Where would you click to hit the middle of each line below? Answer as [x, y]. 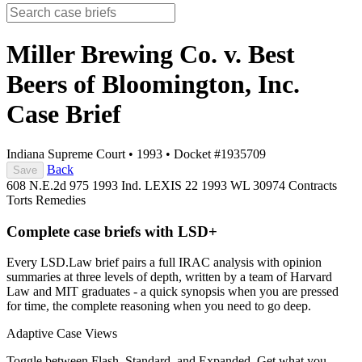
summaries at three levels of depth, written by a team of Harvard [169, 277]
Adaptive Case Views [62, 334]
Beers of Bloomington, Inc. [153, 84]
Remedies [61, 200]
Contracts [313, 185]
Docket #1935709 [220, 154]
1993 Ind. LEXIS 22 [147, 185]
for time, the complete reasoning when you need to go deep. [159, 306]
